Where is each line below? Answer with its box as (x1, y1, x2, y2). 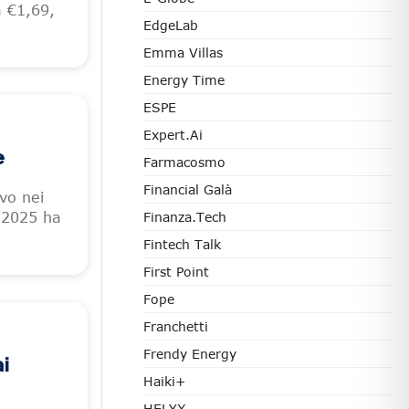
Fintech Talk (143, 236, 221, 252)
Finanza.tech (143, 209, 226, 225)
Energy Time (143, 72, 225, 88)
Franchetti (143, 319, 208, 334)
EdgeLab (143, 17, 198, 33)
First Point (143, 264, 209, 279)
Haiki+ (143, 373, 185, 389)
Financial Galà (143, 182, 232, 197)
